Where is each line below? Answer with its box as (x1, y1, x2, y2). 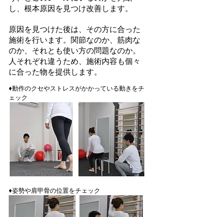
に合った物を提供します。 (9, 67, 102, 77)
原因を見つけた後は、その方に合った (9, 24, 140, 34)
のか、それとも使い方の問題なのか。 (9, 46, 140, 56)
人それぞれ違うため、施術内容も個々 (9, 56, 140, 66)
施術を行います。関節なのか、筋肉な (9, 35, 140, 45)
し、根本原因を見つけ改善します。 (9, 3, 133, 14)
